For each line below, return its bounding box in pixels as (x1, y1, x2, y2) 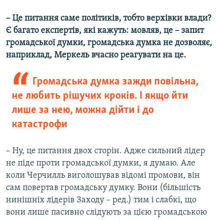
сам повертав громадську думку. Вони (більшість (6, 183, 201, 193)
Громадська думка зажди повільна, (32, 76, 198, 88)
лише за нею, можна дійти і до (12, 105, 154, 116)
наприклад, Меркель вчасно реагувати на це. (6, 51, 186, 60)
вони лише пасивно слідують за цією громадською (6, 208, 207, 218)
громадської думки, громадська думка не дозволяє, (6, 38, 212, 48)
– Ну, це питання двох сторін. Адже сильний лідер (6, 146, 205, 156)
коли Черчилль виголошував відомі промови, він (6, 171, 200, 181)
